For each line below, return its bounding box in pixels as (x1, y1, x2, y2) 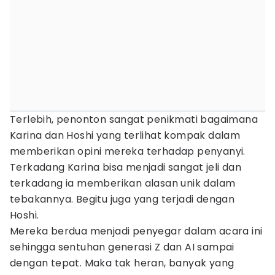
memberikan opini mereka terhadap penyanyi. (10, 144, 246, 158)
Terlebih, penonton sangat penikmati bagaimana (10, 112, 258, 126)
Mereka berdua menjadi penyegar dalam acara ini (10, 224, 263, 238)
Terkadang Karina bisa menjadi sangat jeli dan (10, 160, 241, 174)
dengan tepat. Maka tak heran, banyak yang (10, 256, 234, 270)
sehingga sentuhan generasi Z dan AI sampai (10, 240, 234, 254)
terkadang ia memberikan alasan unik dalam (10, 176, 236, 190)
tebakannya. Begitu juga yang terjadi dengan (10, 192, 235, 206)
